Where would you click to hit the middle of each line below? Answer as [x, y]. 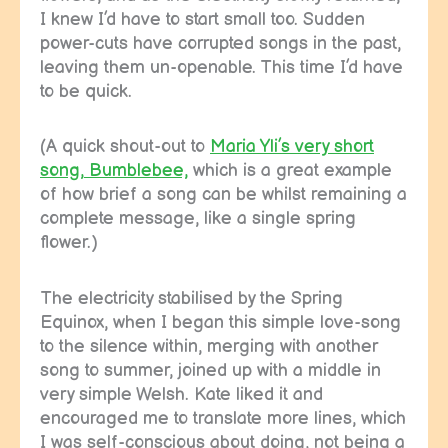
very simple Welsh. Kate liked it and [181, 394]
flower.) [69, 243]
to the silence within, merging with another [209, 346]
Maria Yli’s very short [292, 147]
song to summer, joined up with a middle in [210, 370]
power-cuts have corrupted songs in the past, [220, 43]
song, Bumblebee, [114, 171]
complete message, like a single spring [198, 219]
